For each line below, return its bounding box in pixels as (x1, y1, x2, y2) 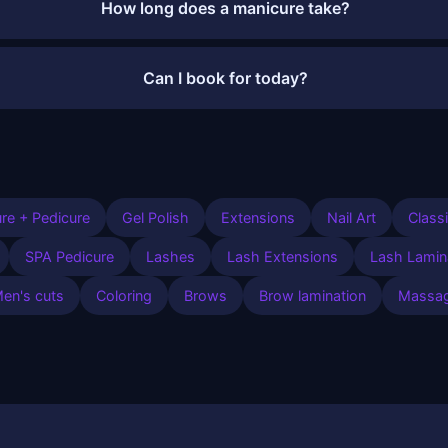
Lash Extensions (227, 248, 338, 266)
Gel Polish (122, 209, 189, 227)
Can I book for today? (143, 67, 309, 88)
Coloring (96, 287, 152, 305)
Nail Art (327, 209, 376, 227)
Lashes (146, 248, 195, 266)
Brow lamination (259, 287, 366, 305)
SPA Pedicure (25, 248, 114, 266)
